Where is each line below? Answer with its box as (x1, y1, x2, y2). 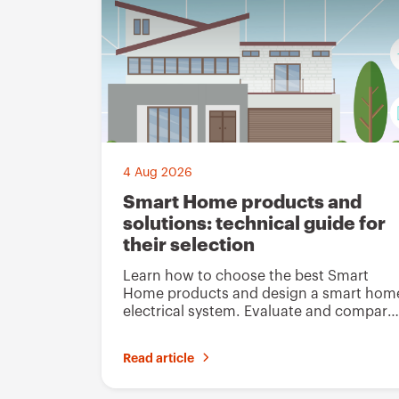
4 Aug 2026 (123, 167, 192, 179)
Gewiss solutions (123, 322, 237, 337)
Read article (123, 352, 194, 364)
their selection (123, 236, 255, 255)
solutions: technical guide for (123, 215, 386, 233)
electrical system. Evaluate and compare (123, 305, 395, 319)
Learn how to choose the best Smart (123, 269, 369, 283)
